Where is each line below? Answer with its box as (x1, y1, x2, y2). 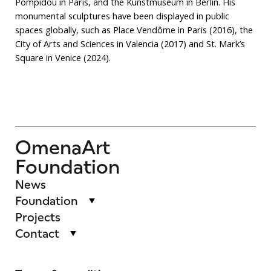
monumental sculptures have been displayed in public (15, 10, 229, 22)
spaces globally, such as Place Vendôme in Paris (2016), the (15, 24, 253, 36)
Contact (15, 226, 59, 240)
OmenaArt (15, 135, 110, 158)
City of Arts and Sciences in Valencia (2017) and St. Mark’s (15, 38, 245, 50)
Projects (15, 210, 60, 224)
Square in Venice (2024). (15, 51, 111, 64)
